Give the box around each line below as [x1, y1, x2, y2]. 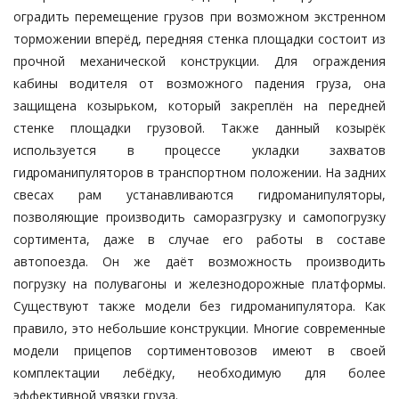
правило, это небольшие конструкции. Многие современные [13, 320, 386, 338]
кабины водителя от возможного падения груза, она [13, 75, 386, 93]
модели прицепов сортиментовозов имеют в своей [13, 342, 386, 360]
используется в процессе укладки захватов [13, 142, 386, 159]
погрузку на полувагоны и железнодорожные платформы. [13, 275, 386, 293]
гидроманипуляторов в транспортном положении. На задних [13, 164, 386, 182]
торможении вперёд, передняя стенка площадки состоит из [13, 30, 386, 48]
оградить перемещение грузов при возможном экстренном [13, 8, 386, 26]
